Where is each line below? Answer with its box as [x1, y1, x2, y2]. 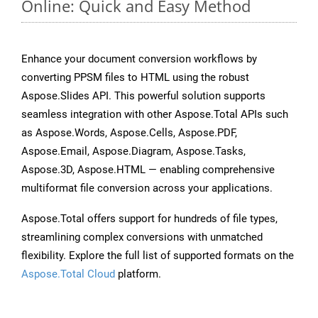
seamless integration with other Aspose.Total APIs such [21, 108, 288, 121]
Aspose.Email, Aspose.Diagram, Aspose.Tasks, [21, 145, 246, 158]
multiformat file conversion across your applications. [21, 182, 273, 195]
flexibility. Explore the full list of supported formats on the [21, 249, 294, 263]
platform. [115, 268, 161, 281]
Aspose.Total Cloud [21, 268, 115, 281]
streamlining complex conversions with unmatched [21, 231, 263, 244]
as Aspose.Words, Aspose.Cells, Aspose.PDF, [21, 126, 237, 140]
